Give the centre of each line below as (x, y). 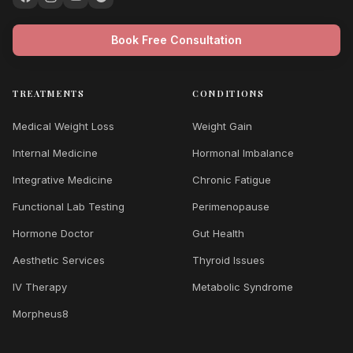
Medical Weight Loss (63, 126)
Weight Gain (222, 126)
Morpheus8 (41, 314)
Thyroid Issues (229, 260)
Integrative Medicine (63, 180)
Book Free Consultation (176, 40)
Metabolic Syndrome (243, 287)
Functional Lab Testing (69, 206)
